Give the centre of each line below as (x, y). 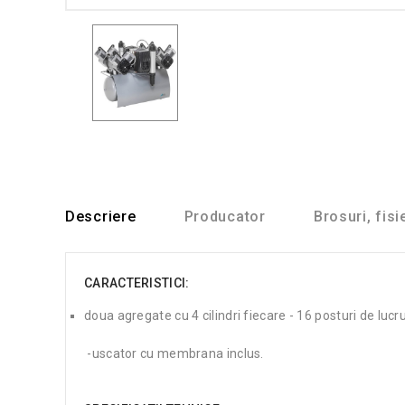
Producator (225, 216)
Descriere (101, 216)
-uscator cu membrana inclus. (174, 353)
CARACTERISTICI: (137, 283)
